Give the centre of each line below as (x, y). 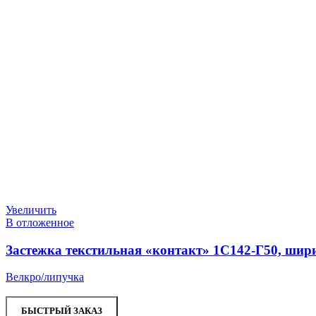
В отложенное (40, 222)
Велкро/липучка (45, 277)
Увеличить (31, 209)
